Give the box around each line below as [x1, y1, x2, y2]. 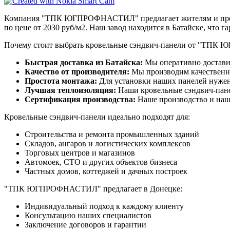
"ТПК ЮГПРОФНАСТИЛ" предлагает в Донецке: [4, 184, 182, 193]
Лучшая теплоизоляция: [25, 85, 116, 94]
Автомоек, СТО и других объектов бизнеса [25, 157, 177, 166]
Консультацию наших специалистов [25, 210, 151, 220]
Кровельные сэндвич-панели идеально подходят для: [4, 112, 190, 121]
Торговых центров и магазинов [25, 148, 135, 157]
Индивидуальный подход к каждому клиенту [25, 201, 184, 210]
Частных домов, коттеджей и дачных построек [25, 166, 187, 176]
